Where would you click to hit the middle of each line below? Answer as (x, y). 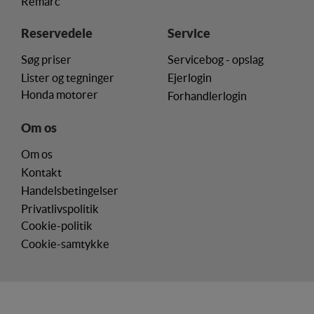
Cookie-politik (57, 226)
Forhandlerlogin (207, 96)
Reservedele (57, 33)
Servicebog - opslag (216, 60)
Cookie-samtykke (65, 244)
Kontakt (41, 173)
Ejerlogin (190, 78)
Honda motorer (60, 95)
